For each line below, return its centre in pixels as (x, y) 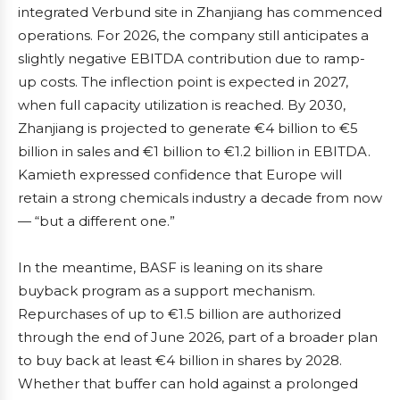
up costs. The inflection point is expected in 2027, (183, 82)
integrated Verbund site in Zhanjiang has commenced (200, 12)
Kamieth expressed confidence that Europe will (180, 175)
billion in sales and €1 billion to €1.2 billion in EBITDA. (194, 152)
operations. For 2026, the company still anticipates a (193, 36)
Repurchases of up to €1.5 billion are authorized (179, 314)
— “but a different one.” (96, 221)
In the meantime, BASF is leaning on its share (171, 268)
